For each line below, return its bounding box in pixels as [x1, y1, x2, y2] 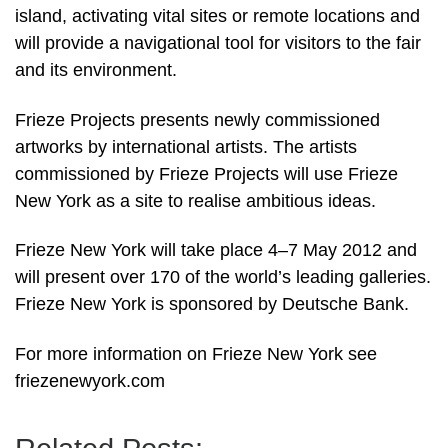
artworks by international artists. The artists [15, 136, 357, 157]
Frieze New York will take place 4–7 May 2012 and [15, 240, 417, 261]
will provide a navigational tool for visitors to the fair [15, 33, 421, 54]
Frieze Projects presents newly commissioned [15, 109, 380, 130]
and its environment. [15, 60, 177, 81]
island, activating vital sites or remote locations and [15, 6, 420, 27]
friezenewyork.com [15, 370, 165, 391]
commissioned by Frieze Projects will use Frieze [15, 163, 398, 184]
